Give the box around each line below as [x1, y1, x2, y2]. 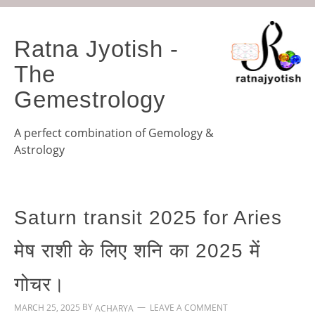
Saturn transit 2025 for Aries [14, 207, 282, 229]
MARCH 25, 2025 [14, 301, 80, 314]
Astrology [14, 142, 65, 158]
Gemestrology [14, 86, 166, 112]
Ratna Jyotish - [14, 35, 179, 62]
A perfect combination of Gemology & [14, 125, 214, 141]
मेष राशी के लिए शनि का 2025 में [14, 240, 261, 262]
